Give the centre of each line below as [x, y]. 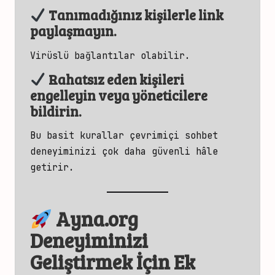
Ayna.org [97, 219]
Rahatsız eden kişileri [115, 79]
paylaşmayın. [73, 31]
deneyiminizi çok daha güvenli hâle [124, 152]
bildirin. [56, 111]
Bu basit [55, 136]
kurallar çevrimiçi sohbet [149, 136]
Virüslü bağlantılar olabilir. [110, 55]
